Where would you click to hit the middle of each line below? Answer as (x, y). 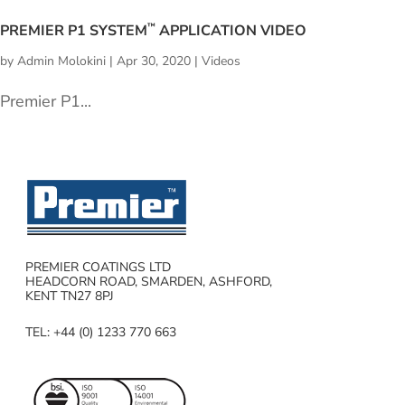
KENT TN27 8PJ (70, 296)
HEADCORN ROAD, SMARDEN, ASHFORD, (149, 281)
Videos (221, 61)
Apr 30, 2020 (154, 61)
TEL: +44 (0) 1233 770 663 (101, 332)
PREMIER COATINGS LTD (99, 267)
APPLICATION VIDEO (231, 30)
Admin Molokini (61, 61)
